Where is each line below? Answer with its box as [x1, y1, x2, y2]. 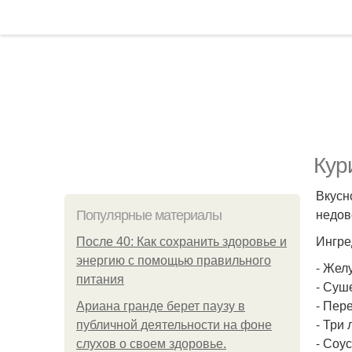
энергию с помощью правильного [76, 254, 271, 267]
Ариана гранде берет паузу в [76, 299, 245, 313]
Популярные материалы [76, 207, 222, 223]
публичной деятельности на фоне [76, 318, 272, 332]
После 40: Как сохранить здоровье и [76, 235, 287, 248]
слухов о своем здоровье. [76, 337, 226, 350]
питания [76, 273, 124, 286]
